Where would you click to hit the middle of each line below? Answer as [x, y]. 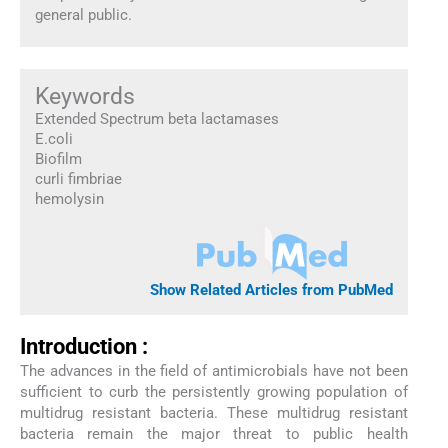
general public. [83, 14]
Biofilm [58, 158]
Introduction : [84, 347]
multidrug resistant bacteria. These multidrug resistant [214, 413]
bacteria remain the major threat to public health [214, 434]
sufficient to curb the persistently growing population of [214, 392]
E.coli [53, 138]
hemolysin [69, 198]
